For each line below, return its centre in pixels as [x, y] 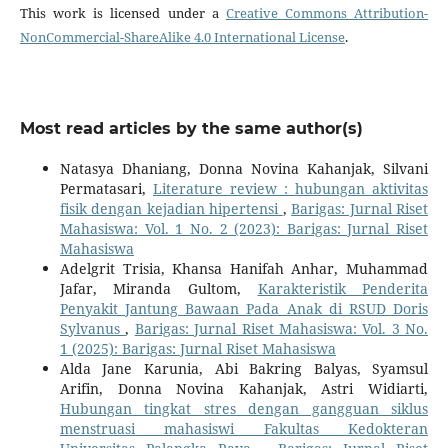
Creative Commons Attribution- [327, 13]
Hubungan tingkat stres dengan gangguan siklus [244, 409]
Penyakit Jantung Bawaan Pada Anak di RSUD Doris [244, 309]
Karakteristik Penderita [343, 289]
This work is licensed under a [122, 13]
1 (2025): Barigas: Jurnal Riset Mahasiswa [197, 349]
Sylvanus [92, 329]
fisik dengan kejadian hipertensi [171, 209]
